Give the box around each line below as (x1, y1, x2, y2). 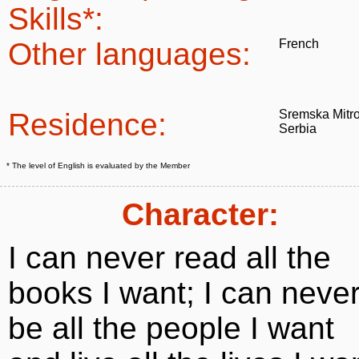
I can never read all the (8, 240, 331, 275)
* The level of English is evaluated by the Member (6, 161, 190, 170)
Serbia (279, 122, 317, 135)
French (279, 37, 319, 50)
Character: (122, 197, 279, 232)
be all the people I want (8, 311, 334, 345)
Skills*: (8, 2, 103, 36)
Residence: (8, 107, 167, 142)
